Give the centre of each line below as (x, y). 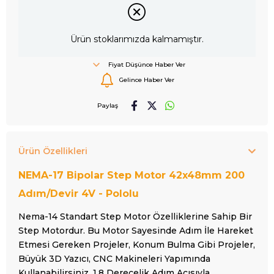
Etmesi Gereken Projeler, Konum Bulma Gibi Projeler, (137, 244)
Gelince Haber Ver (147, 80)
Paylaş (107, 105)
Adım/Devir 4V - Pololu (79, 193)
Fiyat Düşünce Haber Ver (147, 65)
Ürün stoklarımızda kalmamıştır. (137, 39)
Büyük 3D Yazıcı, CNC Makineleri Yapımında (114, 258)
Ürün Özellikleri (53, 151)
